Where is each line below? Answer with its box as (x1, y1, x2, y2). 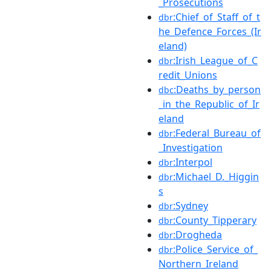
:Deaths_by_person (174, 82, 261, 96)
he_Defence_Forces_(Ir (158, 24, 261, 38)
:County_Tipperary (173, 213, 256, 227)
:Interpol (173, 155, 212, 169)
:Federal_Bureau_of (173, 126, 261, 140)
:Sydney (173, 198, 208, 212)
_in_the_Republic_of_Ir (158, 97, 260, 111)
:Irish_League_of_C (173, 53, 258, 67)
